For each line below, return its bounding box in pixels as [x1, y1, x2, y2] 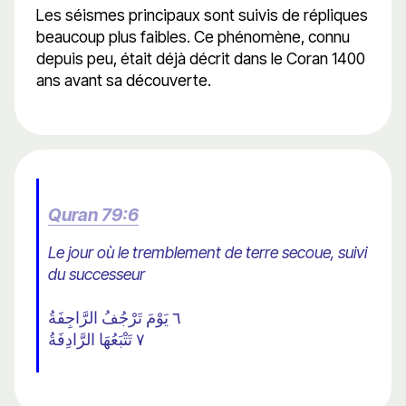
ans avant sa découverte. [36, 71, 211, 91]
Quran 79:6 [48, 204, 139, 227]
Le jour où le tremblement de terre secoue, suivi [48, 243, 367, 263]
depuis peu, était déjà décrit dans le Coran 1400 [36, 49, 365, 69]
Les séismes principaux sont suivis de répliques [36, 5, 368, 25]
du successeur [48, 265, 145, 285]
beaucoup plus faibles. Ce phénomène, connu [36, 27, 350, 47]
